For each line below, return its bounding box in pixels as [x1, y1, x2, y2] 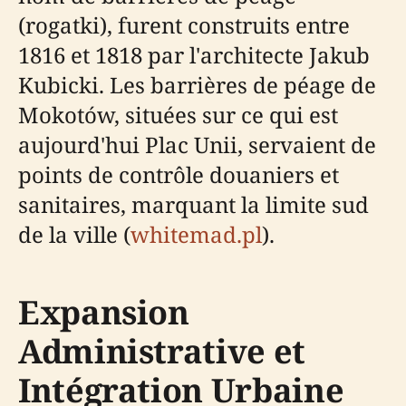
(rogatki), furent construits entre [18, 10, 350, 41]
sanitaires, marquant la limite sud [18, 189, 369, 220]
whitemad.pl [130, 219, 262, 250]
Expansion [18, 290, 189, 335]
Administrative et [18, 329, 305, 374]
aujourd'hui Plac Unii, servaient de [18, 130, 376, 160]
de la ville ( [18, 219, 130, 250]
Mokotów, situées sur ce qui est [18, 100, 338, 130]
